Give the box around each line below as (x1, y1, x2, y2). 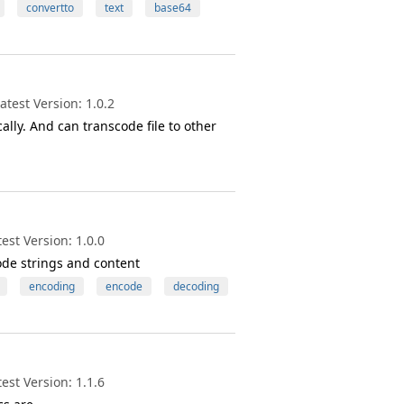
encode (105, 279, 142, 294)
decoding (172, 279, 219, 294)
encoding (28, 279, 75, 294)
